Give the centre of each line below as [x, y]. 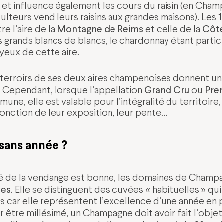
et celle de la [172, 29]
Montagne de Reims [100, 29]
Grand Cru [166, 90]
